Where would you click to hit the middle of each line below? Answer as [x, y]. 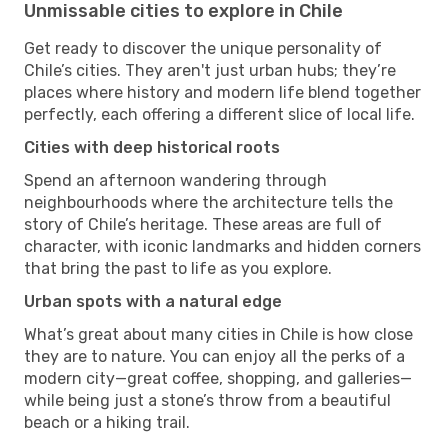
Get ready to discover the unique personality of [203, 48]
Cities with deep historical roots [152, 147]
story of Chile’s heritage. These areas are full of [203, 224]
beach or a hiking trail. [107, 422]
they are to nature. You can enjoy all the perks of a [214, 356]
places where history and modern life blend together [222, 92]
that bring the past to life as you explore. [178, 268]
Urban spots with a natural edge [153, 301]
